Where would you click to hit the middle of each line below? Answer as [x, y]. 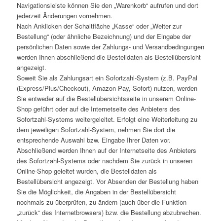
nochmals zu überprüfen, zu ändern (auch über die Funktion [101, 202]
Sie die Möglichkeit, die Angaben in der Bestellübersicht [96, 192]
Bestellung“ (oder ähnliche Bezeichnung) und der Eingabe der [104, 37]
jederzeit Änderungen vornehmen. [64, 16]
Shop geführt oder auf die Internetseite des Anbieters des [98, 109]
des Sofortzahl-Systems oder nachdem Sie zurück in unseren [104, 161]
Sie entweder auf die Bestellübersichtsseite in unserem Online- [106, 99]
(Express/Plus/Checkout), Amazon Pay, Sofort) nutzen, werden [107, 88]
